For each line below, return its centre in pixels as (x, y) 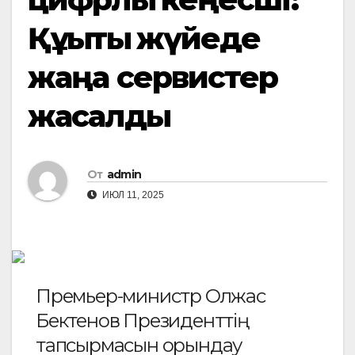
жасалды (99, 116)
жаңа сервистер (153, 77)
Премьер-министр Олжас (151, 296)
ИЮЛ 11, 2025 (132, 195)
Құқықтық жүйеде (144, 38)
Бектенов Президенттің (136, 321)
